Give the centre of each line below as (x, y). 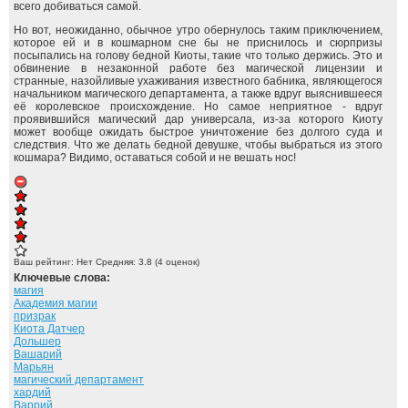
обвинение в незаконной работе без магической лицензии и (198, 68)
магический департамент (79, 380)
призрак (35, 316)
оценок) (181, 262)
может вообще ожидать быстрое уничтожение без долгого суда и (198, 132)
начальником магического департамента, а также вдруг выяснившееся (198, 94)
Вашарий (38, 354)
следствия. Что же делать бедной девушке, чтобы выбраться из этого (198, 145)
